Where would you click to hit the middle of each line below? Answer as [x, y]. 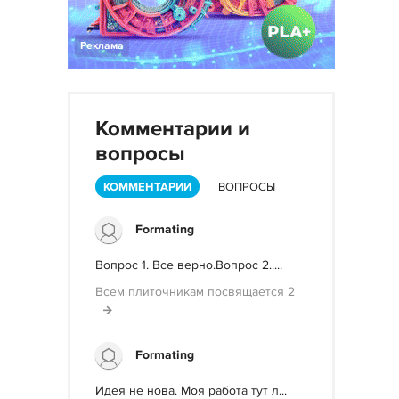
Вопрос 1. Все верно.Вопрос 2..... [189, 265]
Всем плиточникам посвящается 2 [195, 292]
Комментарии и [173, 129]
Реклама [102, 46]
